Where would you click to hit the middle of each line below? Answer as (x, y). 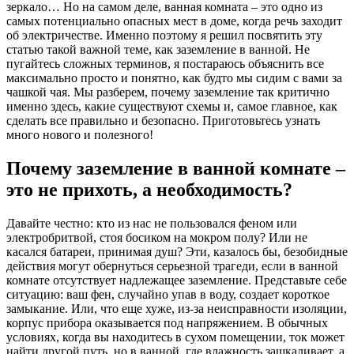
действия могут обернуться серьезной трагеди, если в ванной (172, 265)
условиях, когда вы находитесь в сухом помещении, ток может (175, 337)
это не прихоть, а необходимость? (149, 189)
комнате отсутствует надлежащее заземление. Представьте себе (177, 280)
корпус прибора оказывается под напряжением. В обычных (167, 322)
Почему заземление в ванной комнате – (176, 168)
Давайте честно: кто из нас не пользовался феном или (152, 223)
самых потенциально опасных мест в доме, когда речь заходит (174, 21)
